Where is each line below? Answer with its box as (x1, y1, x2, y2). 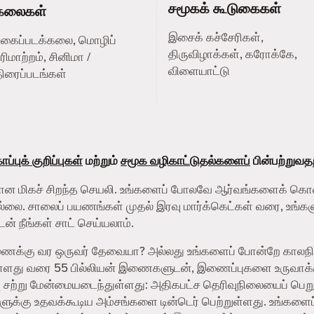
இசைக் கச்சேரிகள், (168, 29, 264, 46)
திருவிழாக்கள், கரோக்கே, (168, 46, 297, 63)
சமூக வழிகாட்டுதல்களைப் (121, 151, 250, 170)
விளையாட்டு (168, 62, 230, 80)
